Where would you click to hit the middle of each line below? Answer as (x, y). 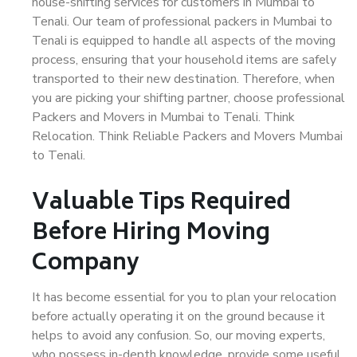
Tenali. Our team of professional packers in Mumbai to (182, 22)
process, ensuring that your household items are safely (184, 60)
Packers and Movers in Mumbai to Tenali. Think (163, 117)
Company (86, 264)
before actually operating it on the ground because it (178, 316)
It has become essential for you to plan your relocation (184, 297)
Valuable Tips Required (161, 204)
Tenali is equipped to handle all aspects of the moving (184, 41)
